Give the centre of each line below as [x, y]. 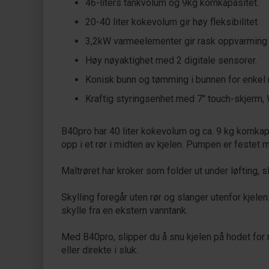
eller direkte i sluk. [100, 250]
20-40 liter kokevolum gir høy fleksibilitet [171, 22]
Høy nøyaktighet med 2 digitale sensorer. [171, 60]
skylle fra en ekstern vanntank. [125, 210]
